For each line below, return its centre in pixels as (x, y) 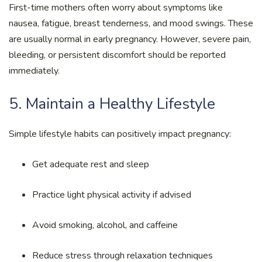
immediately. (34, 70)
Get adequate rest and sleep (91, 164)
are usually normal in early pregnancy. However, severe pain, (130, 39)
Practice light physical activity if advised (112, 194)
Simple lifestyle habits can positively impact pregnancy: (120, 134)
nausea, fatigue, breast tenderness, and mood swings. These (131, 23)
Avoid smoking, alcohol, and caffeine (105, 225)
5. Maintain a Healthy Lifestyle (112, 104)
